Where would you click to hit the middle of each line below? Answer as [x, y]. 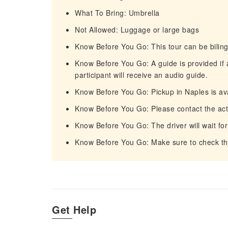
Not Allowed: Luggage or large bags [137, 30]
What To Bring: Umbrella [117, 13]
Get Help [74, 209]
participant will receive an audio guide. [141, 75]
